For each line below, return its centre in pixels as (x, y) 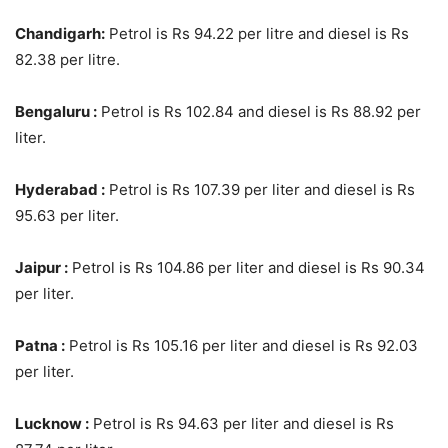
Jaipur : (41, 267)
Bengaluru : (56, 111)
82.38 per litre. (67, 59)
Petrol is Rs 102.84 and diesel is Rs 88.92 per (259, 111)
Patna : (40, 345)
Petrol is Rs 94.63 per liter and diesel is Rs (241, 423)
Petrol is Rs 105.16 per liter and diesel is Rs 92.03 (241, 345)
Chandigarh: (60, 33)
